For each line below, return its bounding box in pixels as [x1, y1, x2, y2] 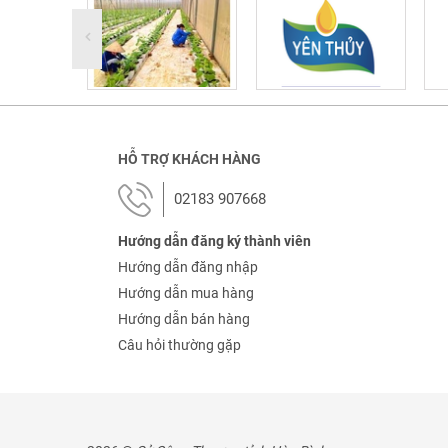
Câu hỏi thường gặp [118, 336, 241, 353]
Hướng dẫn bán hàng [118, 310, 250, 327]
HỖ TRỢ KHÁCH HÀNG [118, 150, 261, 167]
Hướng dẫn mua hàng [118, 284, 254, 301]
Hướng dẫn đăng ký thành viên [118, 232, 311, 249]
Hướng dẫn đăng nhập [118, 258, 258, 275]
